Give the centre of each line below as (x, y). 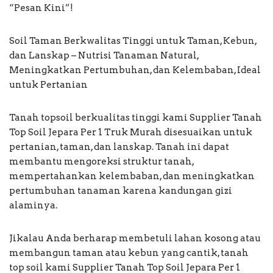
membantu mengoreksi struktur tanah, (101, 161)
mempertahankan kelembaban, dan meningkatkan (132, 176)
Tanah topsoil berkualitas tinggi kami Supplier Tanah (136, 117)
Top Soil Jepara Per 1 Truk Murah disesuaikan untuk (131, 132)
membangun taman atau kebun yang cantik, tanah (129, 253)
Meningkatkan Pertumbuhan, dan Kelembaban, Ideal (135, 70)
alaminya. (33, 205)
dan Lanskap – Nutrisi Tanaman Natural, (104, 55)
